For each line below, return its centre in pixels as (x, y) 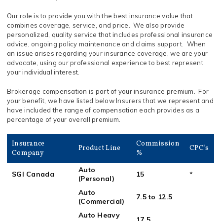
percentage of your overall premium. (64, 119)
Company (28, 153)
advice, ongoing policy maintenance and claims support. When (107, 44)
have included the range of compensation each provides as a (103, 110)
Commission (158, 144)
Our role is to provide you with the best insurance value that (100, 16)
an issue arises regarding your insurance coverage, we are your (108, 53)
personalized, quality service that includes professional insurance (110, 35)
